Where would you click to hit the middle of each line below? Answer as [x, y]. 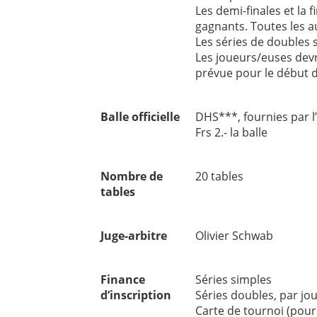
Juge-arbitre [134, 236]
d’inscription [136, 295]
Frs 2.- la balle [231, 132]
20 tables [219, 176]
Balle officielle [140, 117]
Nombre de [132, 176]
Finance [123, 279]
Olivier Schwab [234, 236]
